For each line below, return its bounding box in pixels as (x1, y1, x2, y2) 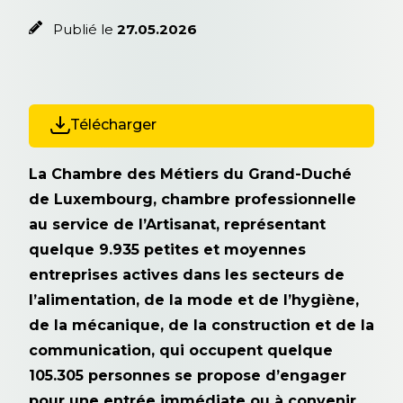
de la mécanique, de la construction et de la (29, 316, 374, 334)
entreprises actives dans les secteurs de (29, 265, 345, 283)
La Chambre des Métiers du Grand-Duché (29, 165, 352, 183)
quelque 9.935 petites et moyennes (29, 240, 306, 258)
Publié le (49, 20, 117, 38)
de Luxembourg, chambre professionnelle (29, 190, 356, 208)
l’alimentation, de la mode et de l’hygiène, (29, 291, 359, 309)
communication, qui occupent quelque (29, 341, 333, 359)
